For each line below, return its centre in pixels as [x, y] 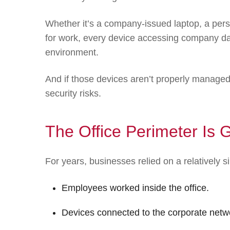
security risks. [73, 93]
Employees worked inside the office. [135, 188]
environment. [72, 52]
